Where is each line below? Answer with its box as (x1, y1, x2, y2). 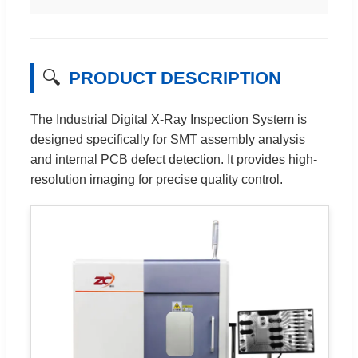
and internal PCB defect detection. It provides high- (30, 152, 317, 166)
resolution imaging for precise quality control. (30, 172, 283, 186)
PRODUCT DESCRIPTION (69, 68, 281, 88)
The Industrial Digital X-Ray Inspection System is (30, 112, 307, 126)
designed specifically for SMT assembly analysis (30, 132, 305, 146)
